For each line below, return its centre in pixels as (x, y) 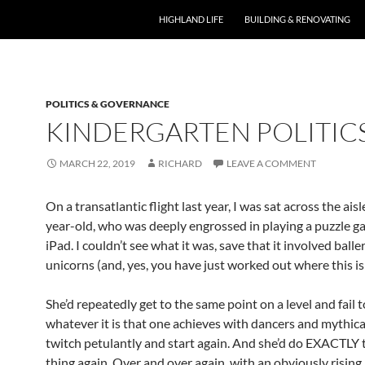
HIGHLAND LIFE (191, 19)
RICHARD (180, 163)
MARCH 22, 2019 (97, 163)
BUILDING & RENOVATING (297, 19)
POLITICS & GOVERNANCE (108, 104)
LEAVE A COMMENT (271, 163)
